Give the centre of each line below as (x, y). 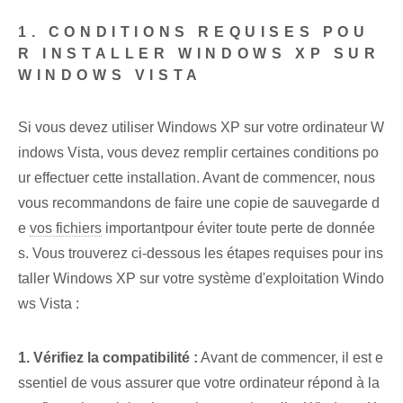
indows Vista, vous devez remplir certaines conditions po (198, 153)
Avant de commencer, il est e (291, 358)
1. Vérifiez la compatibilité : (108, 358)
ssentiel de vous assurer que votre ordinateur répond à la (199, 383)
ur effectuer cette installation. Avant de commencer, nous (197, 178)
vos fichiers (66, 228)
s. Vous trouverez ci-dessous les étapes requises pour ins (201, 254)
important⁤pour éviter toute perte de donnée (238, 228)
